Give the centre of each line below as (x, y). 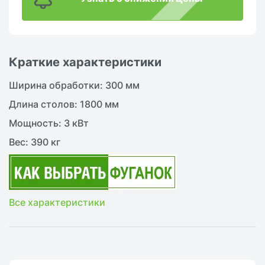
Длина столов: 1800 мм (64, 104)
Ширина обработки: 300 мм (74, 85)
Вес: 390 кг (35, 142)
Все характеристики (57, 203)
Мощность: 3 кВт (49, 123)
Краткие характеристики (85, 62)
